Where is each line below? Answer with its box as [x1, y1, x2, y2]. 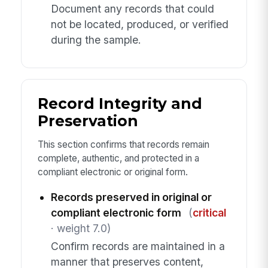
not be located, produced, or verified [50, 17, 229, 31]
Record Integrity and [37, 94, 202, 112]
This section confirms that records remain [37, 139, 209, 151]
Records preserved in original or [50, 190, 212, 203]
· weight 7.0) [50, 221, 111, 234]
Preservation [37, 111, 138, 130]
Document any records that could [50, 2, 214, 15]
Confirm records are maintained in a [50, 240, 225, 253]
